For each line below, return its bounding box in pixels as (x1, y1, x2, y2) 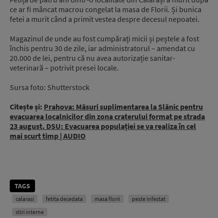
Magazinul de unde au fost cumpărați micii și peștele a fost (10, 33, 199, 43)
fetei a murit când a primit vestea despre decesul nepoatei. (10, 14, 200, 24)
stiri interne (16, 208, 44, 216)
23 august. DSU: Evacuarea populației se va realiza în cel (10, 121, 196, 131)
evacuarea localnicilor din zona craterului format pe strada (10, 111, 205, 121)
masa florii (94, 195, 120, 202)
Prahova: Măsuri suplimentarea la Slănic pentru (44, 101, 203, 111)
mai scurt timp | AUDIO (10, 130, 86, 141)
